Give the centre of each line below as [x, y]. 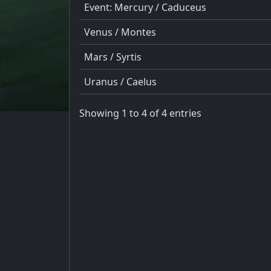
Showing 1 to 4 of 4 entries [140, 113]
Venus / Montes [120, 32]
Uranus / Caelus [120, 81]
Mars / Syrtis [113, 57]
